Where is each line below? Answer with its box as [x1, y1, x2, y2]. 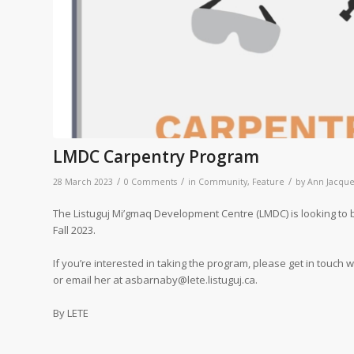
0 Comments [124, 175, 177, 187]
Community [198, 175, 247, 187]
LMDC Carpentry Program [53, 145, 259, 168]
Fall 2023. [53, 222, 96, 237]
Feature [252, 175, 284, 187]
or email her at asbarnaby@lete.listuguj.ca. [53, 272, 258, 287]
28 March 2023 [53, 175, 113, 187]
